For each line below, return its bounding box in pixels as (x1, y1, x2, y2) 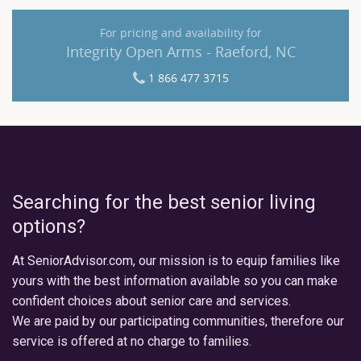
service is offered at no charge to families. (12, 333, 251, 349)
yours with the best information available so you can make (12, 272, 338, 288)
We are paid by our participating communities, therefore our (12, 313, 344, 329)
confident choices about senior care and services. (12, 293, 291, 309)
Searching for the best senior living (12, 190, 316, 214)
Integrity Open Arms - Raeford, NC (65, 41, 296, 61)
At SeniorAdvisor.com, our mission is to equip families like (12, 252, 340, 268)
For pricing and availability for (99, 24, 262, 40)
